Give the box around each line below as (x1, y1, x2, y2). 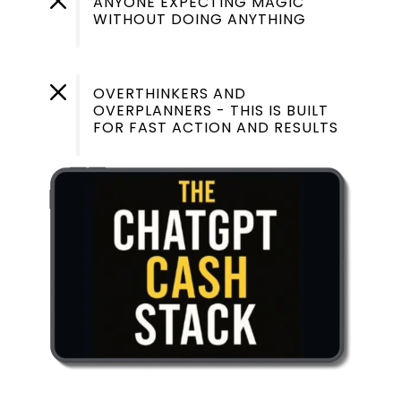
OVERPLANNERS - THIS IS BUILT (92, 99, 328, 121)
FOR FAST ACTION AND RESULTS (92, 116, 338, 138)
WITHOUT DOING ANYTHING (92, 8, 306, 30)
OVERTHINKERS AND (92, 82, 246, 104)
